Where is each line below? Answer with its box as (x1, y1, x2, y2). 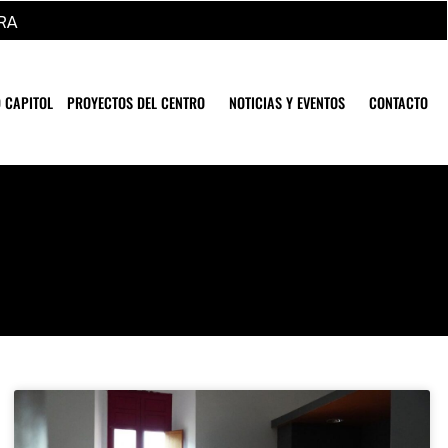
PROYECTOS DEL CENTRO (67, 91, 205, 113)
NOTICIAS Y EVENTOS (229, 91, 345, 113)
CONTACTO (369, 91, 428, 113)
